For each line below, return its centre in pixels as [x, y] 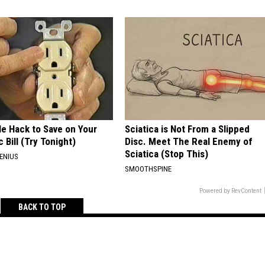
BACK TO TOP [42, 207]
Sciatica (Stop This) [166, 153]
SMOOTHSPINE [148, 169]
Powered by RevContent [230, 190]
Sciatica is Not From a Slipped [187, 129]
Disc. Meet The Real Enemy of [188, 141]
